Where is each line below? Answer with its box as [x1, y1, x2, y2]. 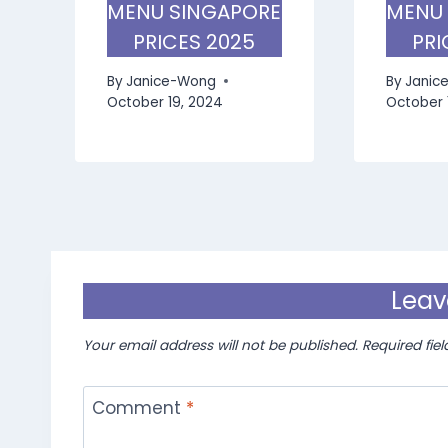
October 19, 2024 [107, 92, 223, 112]
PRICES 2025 [133, 28, 256, 57]
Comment [91, 396, 186, 421]
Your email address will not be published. [83, 335, 358, 355]
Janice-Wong [126, 71, 217, 91]
